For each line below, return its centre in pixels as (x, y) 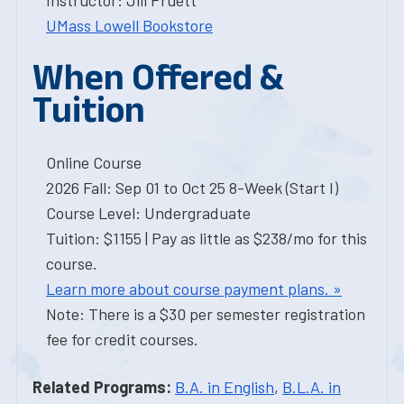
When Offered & (158, 77)
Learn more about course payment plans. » (194, 289)
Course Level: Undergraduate (148, 213)
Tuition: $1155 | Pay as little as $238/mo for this (207, 238)
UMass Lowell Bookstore (129, 25)
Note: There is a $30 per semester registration (206, 314)
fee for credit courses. (122, 339)
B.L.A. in (312, 387)
